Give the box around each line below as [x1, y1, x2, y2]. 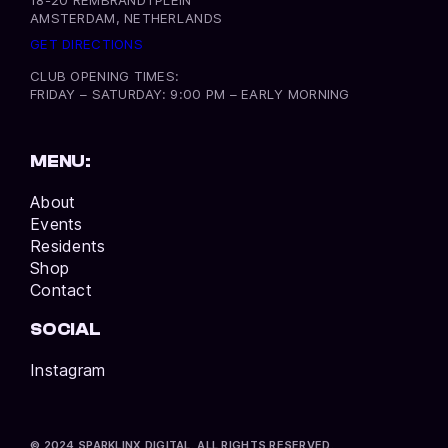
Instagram [30, 359, 106, 380]
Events [30, 213, 83, 234]
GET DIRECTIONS [30, 36, 143, 53]
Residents [30, 235, 106, 256]
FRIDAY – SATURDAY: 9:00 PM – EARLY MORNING [30, 85, 350, 102]
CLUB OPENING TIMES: [30, 67, 180, 84]
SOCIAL [30, 319, 101, 339]
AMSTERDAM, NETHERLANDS [30, 9, 223, 26]
